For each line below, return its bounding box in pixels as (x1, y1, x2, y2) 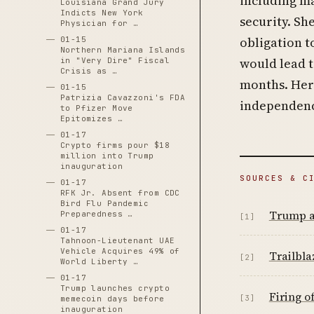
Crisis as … (60, 66, 118, 76)
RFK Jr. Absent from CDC (60, 188, 180, 198)
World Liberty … (60, 257, 139, 266)
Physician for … (60, 18, 139, 28)
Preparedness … (60, 209, 133, 219)
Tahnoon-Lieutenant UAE (60, 235, 175, 245)
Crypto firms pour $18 (60, 140, 170, 150)
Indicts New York (60, 8, 144, 18)
